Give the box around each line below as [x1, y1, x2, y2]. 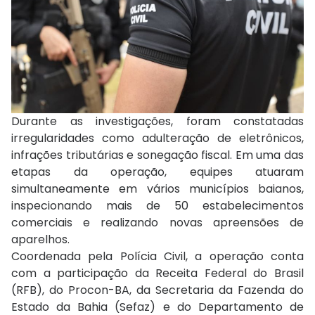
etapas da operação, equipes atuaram [11, 164, 304, 181]
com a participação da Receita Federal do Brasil [11, 265, 304, 282]
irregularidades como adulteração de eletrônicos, [11, 130, 304, 147]
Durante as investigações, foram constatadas [11, 113, 304, 130]
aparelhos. [11, 231, 70, 248]
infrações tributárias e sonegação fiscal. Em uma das [11, 147, 304, 164]
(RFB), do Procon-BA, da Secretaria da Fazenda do [11, 282, 304, 299]
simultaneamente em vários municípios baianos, [11, 181, 304, 198]
